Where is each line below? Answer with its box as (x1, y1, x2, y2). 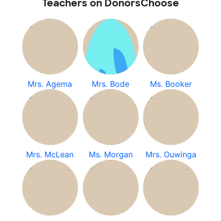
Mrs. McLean (26, 149, 74, 159)
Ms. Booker (150, 79, 192, 89)
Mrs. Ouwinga (146, 149, 197, 159)
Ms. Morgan (88, 149, 133, 159)
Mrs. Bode (92, 79, 129, 89)
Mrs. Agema (28, 79, 73, 89)
